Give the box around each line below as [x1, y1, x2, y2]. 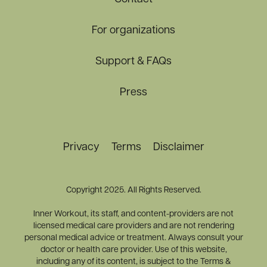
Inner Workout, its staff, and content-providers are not [33, 210, 234, 219]
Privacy [63, 142, 100, 153]
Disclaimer [153, 142, 204, 153]
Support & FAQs [95, 56, 172, 67]
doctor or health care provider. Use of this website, [40, 246, 227, 254]
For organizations [92, 25, 175, 36]
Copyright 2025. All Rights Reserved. [66, 186, 201, 195]
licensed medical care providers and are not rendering [33, 222, 234, 231]
